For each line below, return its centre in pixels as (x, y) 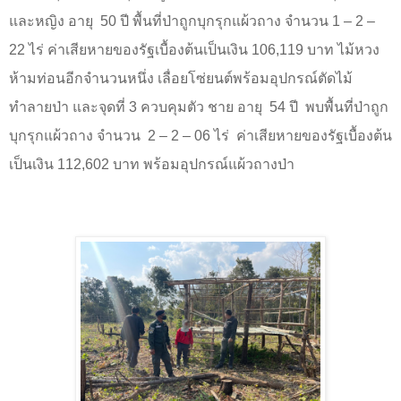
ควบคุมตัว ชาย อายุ (201, 107)
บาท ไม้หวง (341, 49)
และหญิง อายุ (51, 21)
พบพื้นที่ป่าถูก (347, 107)
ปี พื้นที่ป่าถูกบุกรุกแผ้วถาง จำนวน (224, 21)
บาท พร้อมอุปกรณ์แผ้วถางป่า (204, 164)
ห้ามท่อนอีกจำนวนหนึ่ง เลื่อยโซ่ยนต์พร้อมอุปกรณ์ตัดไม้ (181, 78)
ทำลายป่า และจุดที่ (69, 107)
